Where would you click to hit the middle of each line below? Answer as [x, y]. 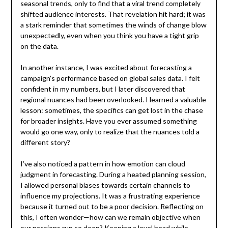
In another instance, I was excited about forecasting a [106, 67]
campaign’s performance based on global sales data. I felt [110, 78]
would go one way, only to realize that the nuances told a [110, 131]
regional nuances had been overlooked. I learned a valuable [113, 99]
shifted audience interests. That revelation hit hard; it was [113, 14]
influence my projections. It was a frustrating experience [110, 195]
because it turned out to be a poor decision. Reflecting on [112, 206]
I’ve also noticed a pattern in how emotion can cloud [103, 163]
